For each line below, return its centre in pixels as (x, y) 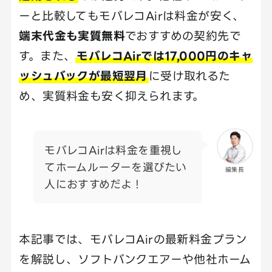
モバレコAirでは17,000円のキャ (165, 55)
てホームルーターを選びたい (116, 167)
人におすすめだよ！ (94, 184)
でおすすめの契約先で (183, 35)
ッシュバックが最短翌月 (83, 75)
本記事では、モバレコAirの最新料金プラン (133, 239)
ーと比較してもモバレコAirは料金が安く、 (132, 15)
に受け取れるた (189, 75)
